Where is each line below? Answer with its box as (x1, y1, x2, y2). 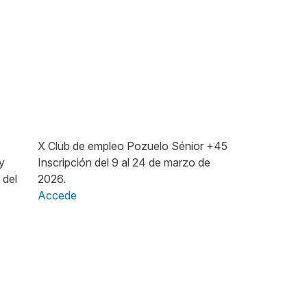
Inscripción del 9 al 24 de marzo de (38, 155, 210, 169)
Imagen (37, 126, 74, 140)
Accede (38, 188, 77, 202)
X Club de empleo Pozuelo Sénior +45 (38, 138, 228, 153)
